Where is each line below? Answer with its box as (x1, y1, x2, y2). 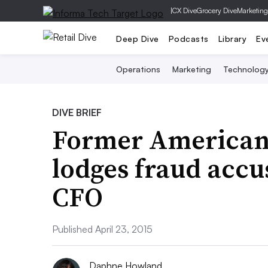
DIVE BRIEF (52, 106, 102, 118)
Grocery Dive (197, 6, 237, 15)
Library (218, 33, 246, 44)
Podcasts (168, 33, 209, 44)
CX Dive (172, 6, 197, 15)
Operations (115, 64, 160, 74)
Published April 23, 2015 (52, 223, 153, 235)
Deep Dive (116, 33, 159, 44)
